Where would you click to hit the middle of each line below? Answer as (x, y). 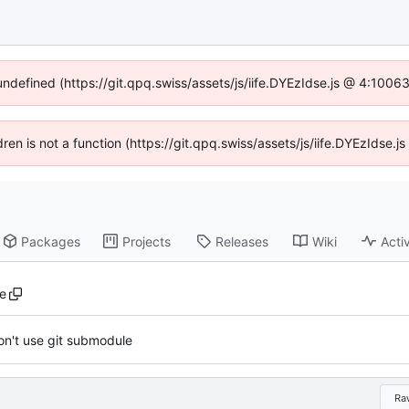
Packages (51, 241)
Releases (242, 241)
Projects (147, 241)
